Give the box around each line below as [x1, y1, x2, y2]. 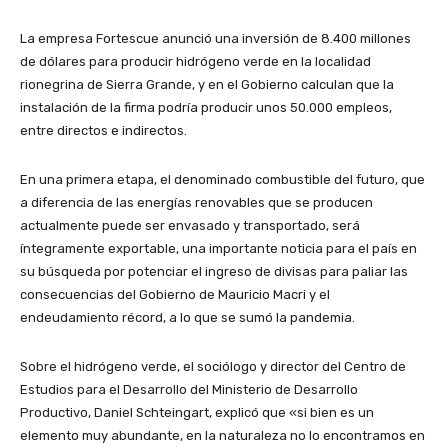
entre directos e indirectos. [20, 122, 187, 138]
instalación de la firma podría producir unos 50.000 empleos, [20, 99, 392, 115]
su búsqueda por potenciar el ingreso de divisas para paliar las [20, 263, 408, 279]
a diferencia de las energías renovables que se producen [20, 194, 373, 210]
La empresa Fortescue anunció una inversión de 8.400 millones [20, 30, 411, 46]
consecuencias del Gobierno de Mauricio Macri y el [20, 286, 330, 302]
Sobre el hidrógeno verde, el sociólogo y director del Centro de [20, 358, 406, 374]
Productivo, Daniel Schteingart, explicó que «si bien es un [20, 404, 374, 420]
